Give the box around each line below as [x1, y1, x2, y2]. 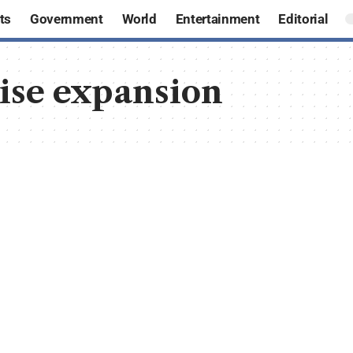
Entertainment [175, 10, 260, 27]
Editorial [278, 10, 329, 27]
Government [29, 10, 103, 27]
